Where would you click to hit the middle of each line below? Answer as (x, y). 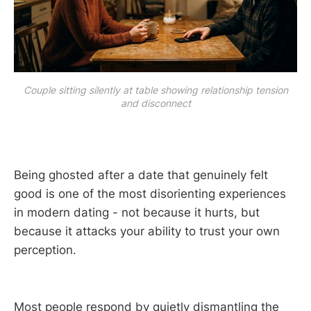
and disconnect (155, 103)
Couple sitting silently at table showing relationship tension (155, 90)
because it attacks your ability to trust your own (147, 232)
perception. (45, 250)
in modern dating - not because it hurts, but (137, 213)
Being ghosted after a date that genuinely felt (141, 175)
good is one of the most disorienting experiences (150, 194)
